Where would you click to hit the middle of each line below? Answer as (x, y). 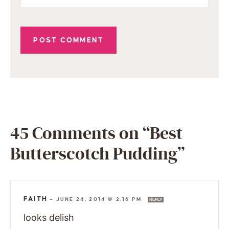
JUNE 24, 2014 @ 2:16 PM (100, 199)
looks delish (49, 218)
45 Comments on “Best (96, 134)
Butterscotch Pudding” (97, 154)
